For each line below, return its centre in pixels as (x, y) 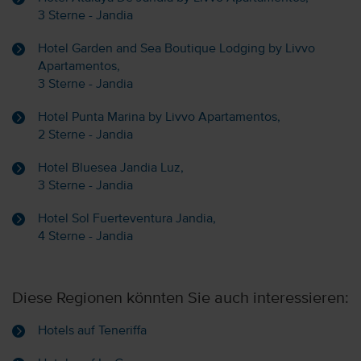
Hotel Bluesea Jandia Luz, (111, 168)
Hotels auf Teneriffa (92, 331)
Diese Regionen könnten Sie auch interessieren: (180, 299)
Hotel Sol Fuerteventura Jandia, (127, 219)
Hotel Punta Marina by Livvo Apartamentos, (159, 117)
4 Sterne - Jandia (85, 237)
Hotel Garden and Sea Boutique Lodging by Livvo (176, 49)
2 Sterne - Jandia (85, 135)
